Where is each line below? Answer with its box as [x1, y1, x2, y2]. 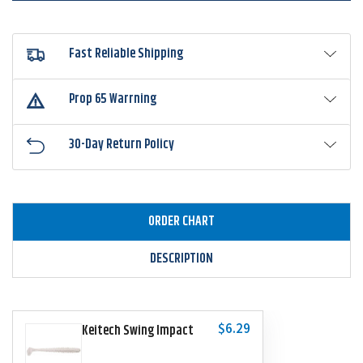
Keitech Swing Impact [82, 321, 194, 342]
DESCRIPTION [150, 249, 213, 270]
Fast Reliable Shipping [69, 44, 184, 65]
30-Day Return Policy [69, 135, 175, 156]
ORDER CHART [148, 211, 215, 233]
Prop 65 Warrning [69, 89, 157, 110]
